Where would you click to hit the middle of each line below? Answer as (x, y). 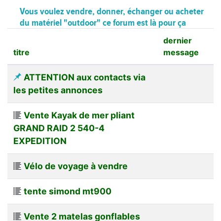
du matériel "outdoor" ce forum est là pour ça (103, 22)
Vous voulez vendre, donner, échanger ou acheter (112, 11)
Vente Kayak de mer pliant (79, 115)
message (181, 52)
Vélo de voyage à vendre (76, 166)
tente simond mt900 (68, 191)
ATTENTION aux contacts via (85, 77)
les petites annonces (58, 90)
